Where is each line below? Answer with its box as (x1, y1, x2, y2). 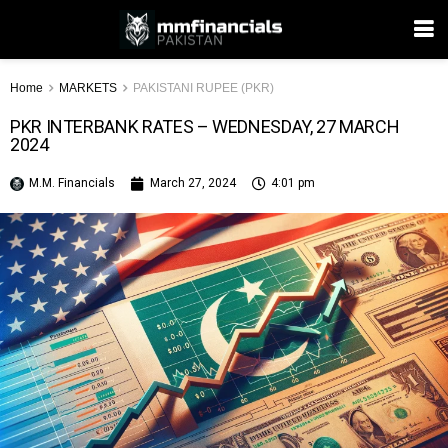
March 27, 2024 (150, 176, 236, 190)
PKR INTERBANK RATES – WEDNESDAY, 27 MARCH (10, 116, 400, 137)
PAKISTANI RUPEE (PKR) (133, 81, 274, 95)
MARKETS (59, 81, 117, 95)
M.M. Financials (29, 176, 115, 190)
